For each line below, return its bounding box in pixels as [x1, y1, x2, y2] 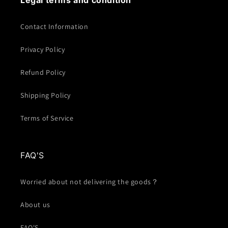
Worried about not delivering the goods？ [20, 177, 159, 187]
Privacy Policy [20, 45, 65, 54]
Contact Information [20, 22, 89, 32]
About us [20, 200, 50, 210]
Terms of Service [20, 113, 74, 123]
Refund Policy [20, 68, 66, 77]
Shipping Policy [20, 91, 71, 100]
